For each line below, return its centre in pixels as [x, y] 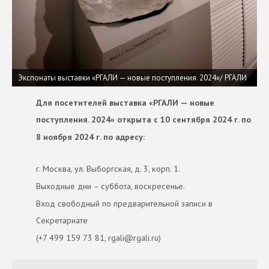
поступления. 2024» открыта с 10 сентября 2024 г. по [144, 120]
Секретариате [62, 221]
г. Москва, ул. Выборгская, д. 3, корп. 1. [108, 169]
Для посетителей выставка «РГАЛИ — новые [125, 102]
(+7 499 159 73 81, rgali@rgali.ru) [98, 238]
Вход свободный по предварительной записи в [124, 203]
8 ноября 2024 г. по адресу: [90, 137]
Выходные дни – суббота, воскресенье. [110, 186]
